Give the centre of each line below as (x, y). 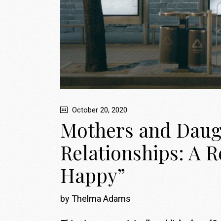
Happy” (93, 175)
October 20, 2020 (99, 110)
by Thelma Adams (95, 199)
